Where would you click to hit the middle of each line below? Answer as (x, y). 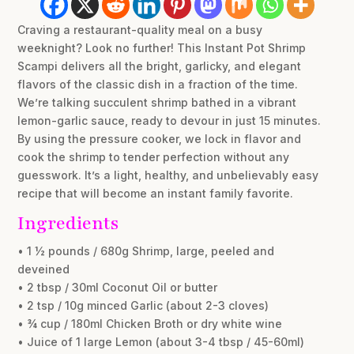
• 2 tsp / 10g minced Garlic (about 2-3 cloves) (143, 306)
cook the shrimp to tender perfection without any (154, 157)
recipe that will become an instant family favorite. (156, 194)
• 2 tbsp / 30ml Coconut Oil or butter (118, 288)
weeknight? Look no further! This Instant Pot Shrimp (162, 48)
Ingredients (68, 224)
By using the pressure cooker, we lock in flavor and (160, 139)
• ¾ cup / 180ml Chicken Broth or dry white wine (150, 324)
